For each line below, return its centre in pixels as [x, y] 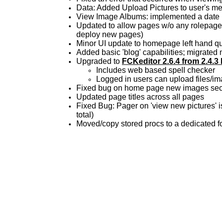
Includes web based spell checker [156, 70]
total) [85, 114]
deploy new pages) [110, 34]
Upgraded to [99, 61]
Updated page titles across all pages [140, 97]
